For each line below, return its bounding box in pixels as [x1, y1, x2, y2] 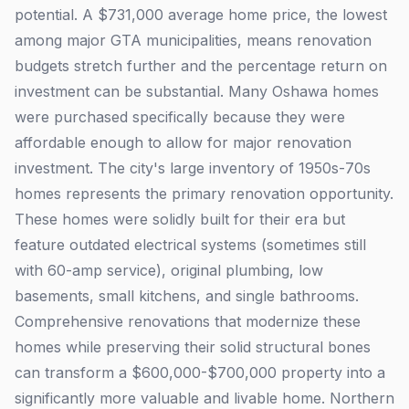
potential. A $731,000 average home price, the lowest [15, 5, 387, 24]
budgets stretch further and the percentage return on [15, 57, 387, 75]
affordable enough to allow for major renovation [15, 133, 351, 152]
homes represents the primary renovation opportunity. [15, 184, 393, 203]
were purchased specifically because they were [15, 108, 345, 126]
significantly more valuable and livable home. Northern [15, 389, 394, 407]
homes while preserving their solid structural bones [15, 338, 371, 356]
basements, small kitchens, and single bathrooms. [15, 287, 359, 305]
